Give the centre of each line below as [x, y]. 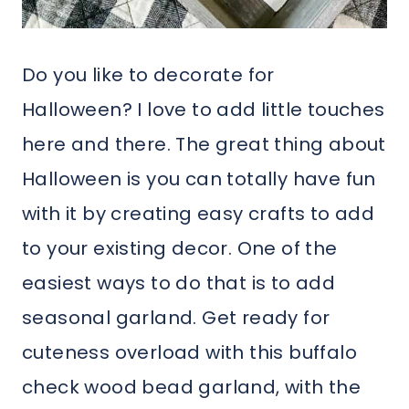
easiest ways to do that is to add [179, 283]
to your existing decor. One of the [180, 249]
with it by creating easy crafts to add [199, 214]
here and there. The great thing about [204, 145]
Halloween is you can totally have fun [199, 179]
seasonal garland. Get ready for [176, 318]
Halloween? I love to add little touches [204, 110]
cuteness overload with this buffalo [189, 353]
